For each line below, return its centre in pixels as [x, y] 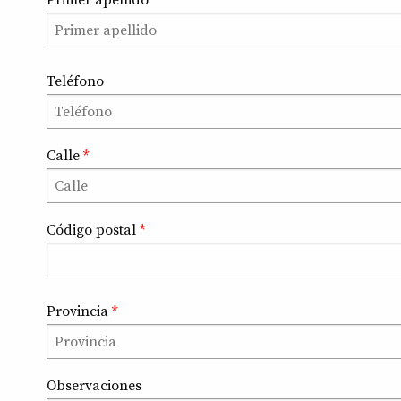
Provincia [79, 312]
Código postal [93, 230]
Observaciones [94, 386]
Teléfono [75, 82]
